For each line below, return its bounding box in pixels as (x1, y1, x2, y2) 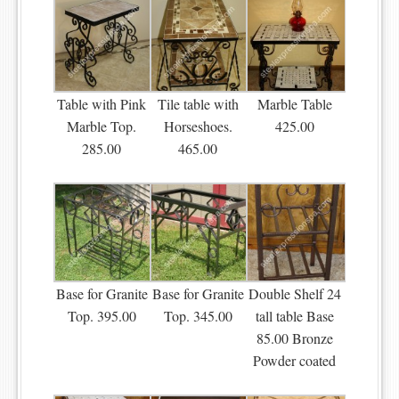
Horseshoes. (163, 116, 232, 135)
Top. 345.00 (163, 305, 232, 325)
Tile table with (157, 94, 239, 113)
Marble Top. (67, 116, 137, 135)
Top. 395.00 (67, 305, 136, 325)
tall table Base (255, 305, 334, 325)
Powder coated (253, 350, 337, 370)
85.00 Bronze (256, 328, 333, 347)
